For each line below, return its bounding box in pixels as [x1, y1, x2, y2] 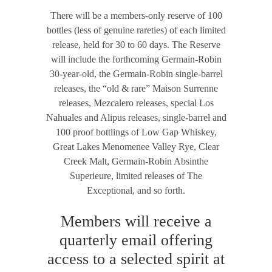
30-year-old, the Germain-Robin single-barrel [49, 69, 223, 80]
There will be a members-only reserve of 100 [50, 10, 222, 21]
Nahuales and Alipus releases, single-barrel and [46, 112, 226, 123]
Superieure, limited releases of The [70, 171, 202, 182]
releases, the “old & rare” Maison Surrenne [54, 83, 218, 94]
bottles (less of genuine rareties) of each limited [46, 25, 226, 36]
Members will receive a [60, 212, 212, 231]
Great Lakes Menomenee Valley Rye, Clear [53, 141, 219, 152]
